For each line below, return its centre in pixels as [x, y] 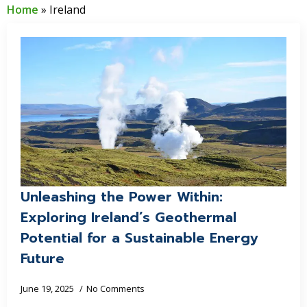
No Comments [115, 288]
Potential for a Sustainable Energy [139, 238]
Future [42, 258]
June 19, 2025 [48, 288]
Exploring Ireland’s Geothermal [128, 217]
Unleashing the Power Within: [122, 197]
